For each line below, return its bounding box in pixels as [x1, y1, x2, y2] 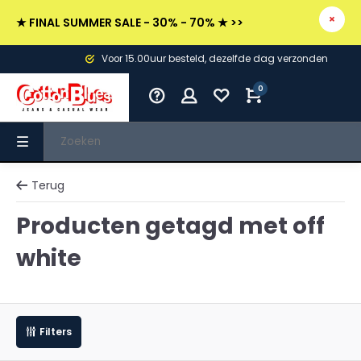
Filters [39, 326, 72, 338]
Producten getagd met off [16, 210, 325, 242]
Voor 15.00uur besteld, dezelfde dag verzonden [30, 52, 259, 65]
